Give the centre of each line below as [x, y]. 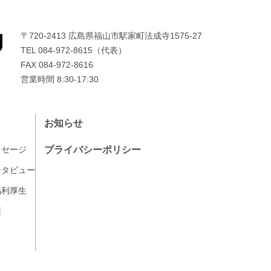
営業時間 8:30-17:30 [60, 80]
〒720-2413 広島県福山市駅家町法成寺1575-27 [111, 36]
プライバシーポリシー [93, 150]
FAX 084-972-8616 [57, 65]
